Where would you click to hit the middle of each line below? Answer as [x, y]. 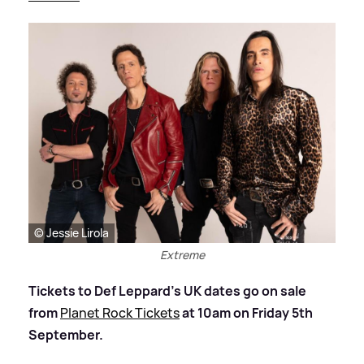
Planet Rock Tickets [120, 312]
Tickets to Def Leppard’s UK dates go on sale [167, 290]
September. [66, 334]
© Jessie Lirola [71, 232]
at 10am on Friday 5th [247, 312]
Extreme [182, 254]
